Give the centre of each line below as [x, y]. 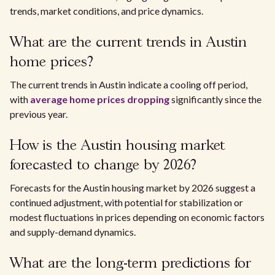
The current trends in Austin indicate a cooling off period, [129, 84]
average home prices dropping [100, 99]
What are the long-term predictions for [130, 264]
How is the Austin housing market [117, 146]
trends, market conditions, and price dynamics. [107, 11]
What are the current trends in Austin [128, 43]
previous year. [39, 114]
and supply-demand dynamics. [73, 232]
